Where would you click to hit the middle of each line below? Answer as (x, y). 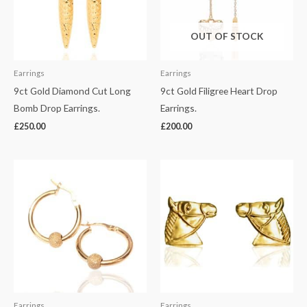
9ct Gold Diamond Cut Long (72, 91)
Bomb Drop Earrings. (57, 108)
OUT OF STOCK (227, 36)
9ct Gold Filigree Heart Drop (219, 91)
